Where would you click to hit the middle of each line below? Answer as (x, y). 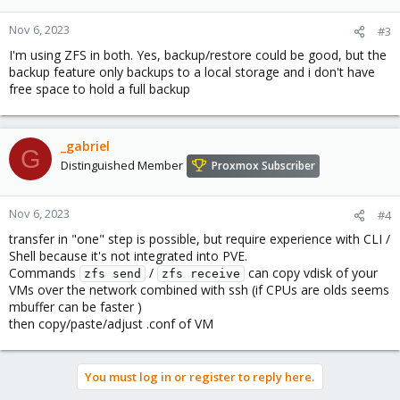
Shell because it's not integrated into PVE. (128, 256)
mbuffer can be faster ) (75, 307)
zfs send (112, 274)
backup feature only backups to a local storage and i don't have (192, 72)
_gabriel (85, 146)
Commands (44, 273)
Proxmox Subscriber (263, 166)
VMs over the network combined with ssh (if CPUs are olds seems (199, 290)
